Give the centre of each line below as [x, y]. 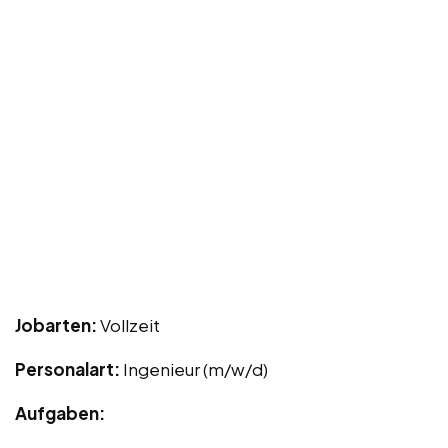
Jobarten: [57, 325]
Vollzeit [130, 325]
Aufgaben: [60, 413]
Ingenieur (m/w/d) [195, 369]
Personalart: [69, 369]
